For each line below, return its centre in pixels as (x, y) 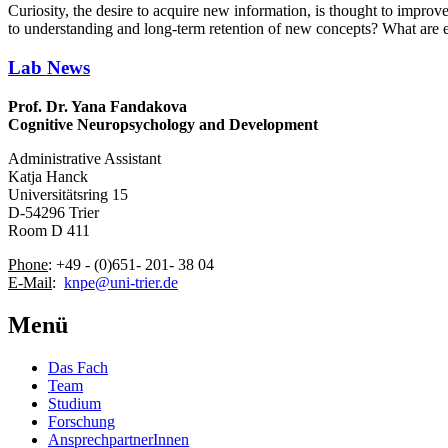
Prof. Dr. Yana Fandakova (97, 106)
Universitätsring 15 (68, 194)
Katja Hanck (48, 176)
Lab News (49, 68)
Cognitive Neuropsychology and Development (163, 124)
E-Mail (30, 282)
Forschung (81, 421)
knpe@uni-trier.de (121, 282)
